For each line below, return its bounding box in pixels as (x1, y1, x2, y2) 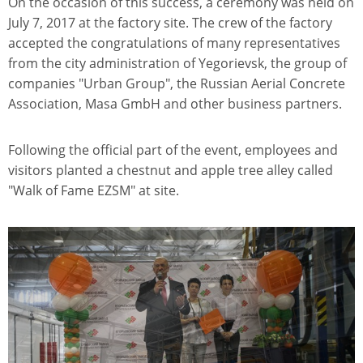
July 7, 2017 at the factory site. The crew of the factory (8, 14, 332, 32)
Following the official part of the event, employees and (8, 141, 338, 160)
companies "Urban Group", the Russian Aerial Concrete (8, 75, 345, 93)
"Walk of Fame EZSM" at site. (8, 181, 179, 200)
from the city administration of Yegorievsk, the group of (8, 54, 347, 73)
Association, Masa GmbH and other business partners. (8, 95, 342, 113)
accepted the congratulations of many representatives (8, 34, 340, 53)
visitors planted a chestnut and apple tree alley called (8, 161, 333, 180)
